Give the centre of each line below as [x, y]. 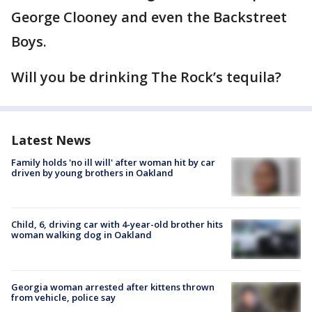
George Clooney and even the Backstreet [149, 17]
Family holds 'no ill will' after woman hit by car [113, 162]
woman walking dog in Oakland [81, 235]
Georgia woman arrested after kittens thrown [113, 287]
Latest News [51, 140]
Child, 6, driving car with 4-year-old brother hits [117, 225]
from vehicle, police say [63, 297]
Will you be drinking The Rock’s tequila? [146, 77]
